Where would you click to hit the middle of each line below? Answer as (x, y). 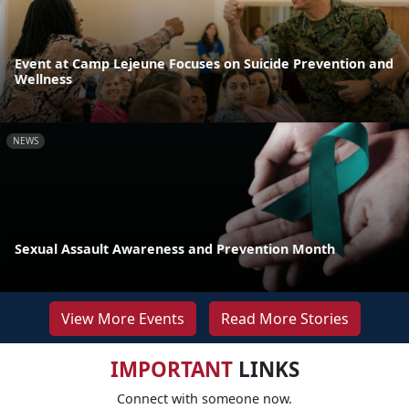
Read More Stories (284, 318)
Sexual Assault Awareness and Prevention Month (175, 248)
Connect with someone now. (204, 398)
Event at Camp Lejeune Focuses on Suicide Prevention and (204, 63)
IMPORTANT (171, 369)
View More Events (122, 318)
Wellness (43, 79)
